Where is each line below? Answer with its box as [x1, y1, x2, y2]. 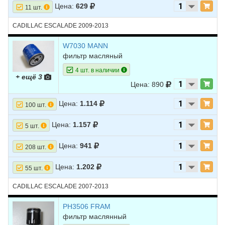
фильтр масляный [63, 52, 123, 60]
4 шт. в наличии [73, 66, 121, 74]
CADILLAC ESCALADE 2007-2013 [13, 183, 108, 190]
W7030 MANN [63, 42, 108, 50]
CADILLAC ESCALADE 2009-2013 [13, 22, 108, 29]
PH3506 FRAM [63, 202, 110, 210]
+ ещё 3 [16, 73, 44, 81]
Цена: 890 [131, 80, 166, 88]
